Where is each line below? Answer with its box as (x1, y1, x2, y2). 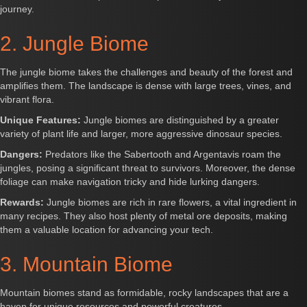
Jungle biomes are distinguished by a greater (81, 114, 279, 125)
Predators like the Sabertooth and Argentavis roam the (42, 149, 281, 160)
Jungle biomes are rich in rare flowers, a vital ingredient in (44, 197, 297, 208)
